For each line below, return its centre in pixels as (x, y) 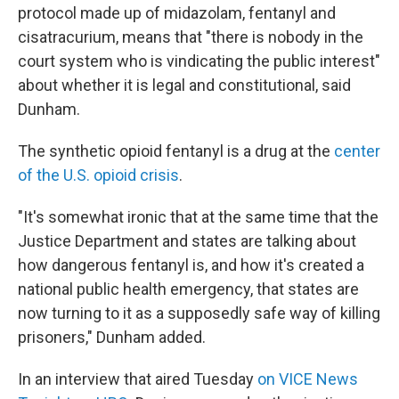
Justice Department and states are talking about (187, 241)
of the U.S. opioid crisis (98, 175)
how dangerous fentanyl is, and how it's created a (191, 265)
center (357, 151)
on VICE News (308, 379)
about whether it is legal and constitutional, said (184, 85)
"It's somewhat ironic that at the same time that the (198, 217)
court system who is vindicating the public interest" (199, 61)
